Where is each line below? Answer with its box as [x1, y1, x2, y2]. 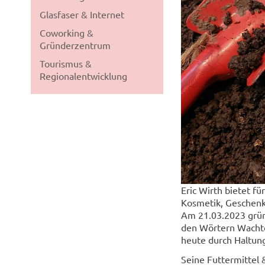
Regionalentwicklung [40, 70, 127, 82]
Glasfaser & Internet [40, 8, 124, 20]
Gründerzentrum [40, 39, 111, 51]
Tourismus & [40, 57, 92, 69]
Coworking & [40, 27, 93, 38]
